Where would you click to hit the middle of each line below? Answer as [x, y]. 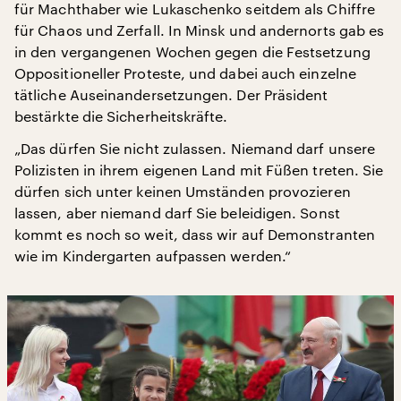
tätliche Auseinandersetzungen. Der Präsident [171, 94]
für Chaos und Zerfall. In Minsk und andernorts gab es [200, 30]
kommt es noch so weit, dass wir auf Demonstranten [195, 234]
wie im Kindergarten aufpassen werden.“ [153, 255]
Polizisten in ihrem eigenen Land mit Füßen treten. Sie [199, 169]
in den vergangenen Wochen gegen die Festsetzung [192, 51]
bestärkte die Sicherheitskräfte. [121, 115]
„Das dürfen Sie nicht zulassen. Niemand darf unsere [195, 148]
